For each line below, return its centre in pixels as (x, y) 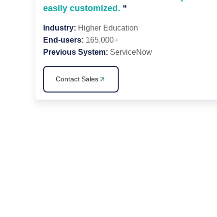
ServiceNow (130, 52)
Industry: (60, 28)
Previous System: (76, 52)
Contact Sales (77, 79)
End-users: (63, 40)
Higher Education (107, 28)
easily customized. (83, 8)
